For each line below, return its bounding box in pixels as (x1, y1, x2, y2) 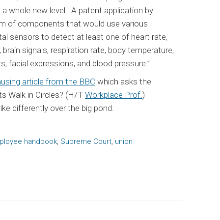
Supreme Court (60, 137, 111, 146)
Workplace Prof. (85, 89, 142, 100)
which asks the (95, 76, 151, 86)
